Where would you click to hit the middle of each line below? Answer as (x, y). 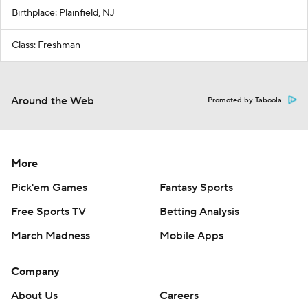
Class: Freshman (46, 45)
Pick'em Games (49, 187)
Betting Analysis (199, 211)
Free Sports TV (48, 211)
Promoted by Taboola (245, 100)
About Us (34, 295)
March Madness (51, 235)
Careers (179, 295)
